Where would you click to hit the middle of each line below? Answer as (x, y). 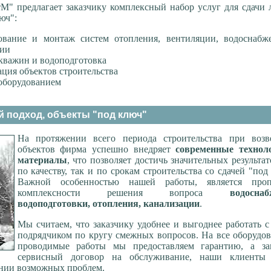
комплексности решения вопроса (123, 193)
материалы (42, 160)
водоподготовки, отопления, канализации (108, 204)
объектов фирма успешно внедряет (96, 149)
